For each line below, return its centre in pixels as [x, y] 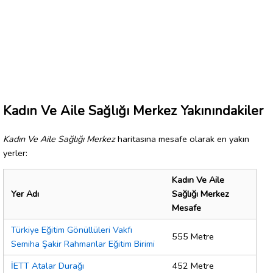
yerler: [15, 153]
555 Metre [193, 237]
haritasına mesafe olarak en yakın [182, 139]
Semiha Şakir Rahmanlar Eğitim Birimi [83, 244]
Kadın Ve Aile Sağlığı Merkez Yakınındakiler [133, 111]
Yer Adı [25, 194]
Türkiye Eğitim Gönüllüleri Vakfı [72, 230]
